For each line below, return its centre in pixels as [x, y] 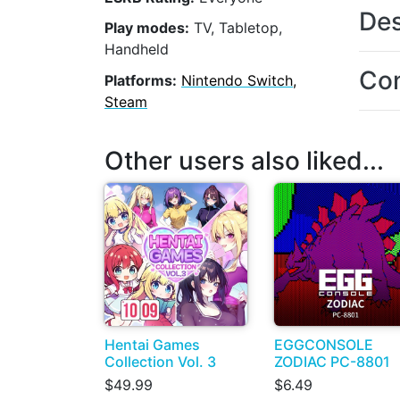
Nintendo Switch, [239, 80]
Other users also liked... [244, 161]
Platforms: [141, 80]
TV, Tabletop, [236, 28]
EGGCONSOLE [324, 345]
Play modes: [147, 28]
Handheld [137, 50]
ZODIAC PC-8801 [332, 362]
